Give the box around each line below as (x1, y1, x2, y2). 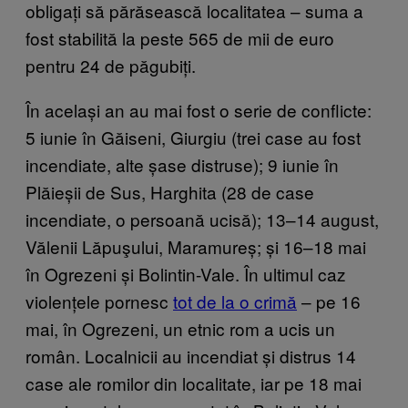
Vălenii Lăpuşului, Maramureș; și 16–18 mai (25, 233, 366, 259)
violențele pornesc (25, 288, 173, 313)
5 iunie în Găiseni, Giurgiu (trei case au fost (25, 124, 361, 149)
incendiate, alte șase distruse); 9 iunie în (25, 151, 339, 177)
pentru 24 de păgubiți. (25, 52, 196, 77)
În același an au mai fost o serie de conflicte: (25, 97, 372, 122)
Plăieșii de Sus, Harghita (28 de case (25, 178, 314, 204)
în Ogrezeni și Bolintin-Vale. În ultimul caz (25, 260, 346, 286)
